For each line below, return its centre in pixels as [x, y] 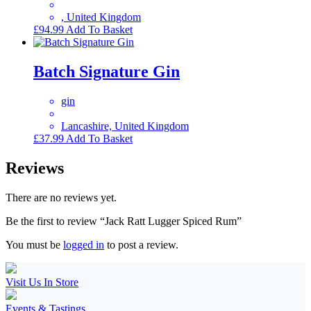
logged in [84, 245]
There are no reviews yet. [61, 198]
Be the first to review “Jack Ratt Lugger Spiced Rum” [124, 221]
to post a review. [141, 245]
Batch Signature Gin [107, 72]
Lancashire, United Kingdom [125, 126]
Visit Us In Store [42, 283]
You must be [34, 245]
